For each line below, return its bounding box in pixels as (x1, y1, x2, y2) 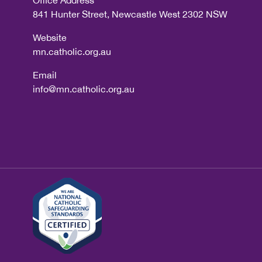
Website (33, 32, 67, 43)
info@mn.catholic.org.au (33, 84, 135, 94)
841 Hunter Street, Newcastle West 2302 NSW (33, 9, 227, 19)
